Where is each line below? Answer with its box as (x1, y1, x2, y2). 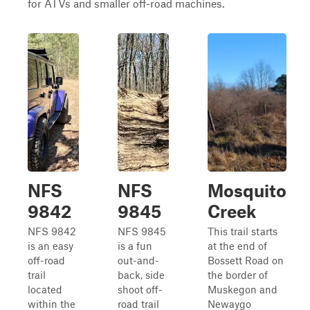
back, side (118, 268, 165, 281)
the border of (208, 268, 268, 281)
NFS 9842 (28, 225, 76, 237)
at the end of (208, 239, 267, 252)
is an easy (28, 239, 73, 252)
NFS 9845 (118, 225, 166, 237)
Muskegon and (208, 283, 277, 295)
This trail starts (208, 225, 277, 237)
